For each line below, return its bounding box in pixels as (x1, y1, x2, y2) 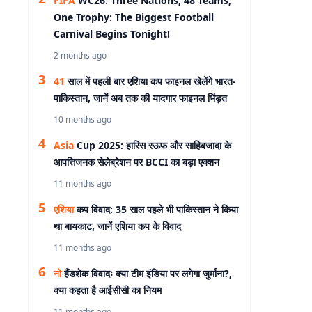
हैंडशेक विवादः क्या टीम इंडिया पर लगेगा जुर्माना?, (61, 267, 232, 280)
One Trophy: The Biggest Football (54, 10, 214, 24)
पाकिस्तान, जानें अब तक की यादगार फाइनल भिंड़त (54, 91, 227, 104)
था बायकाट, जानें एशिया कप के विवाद (54, 219, 181, 233)
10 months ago (54, 114, 111, 125)
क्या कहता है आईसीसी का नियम (54, 283, 162, 297)
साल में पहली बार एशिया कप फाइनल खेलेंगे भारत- (65, 75, 236, 88)
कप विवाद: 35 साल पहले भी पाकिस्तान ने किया (74, 203, 238, 216)
